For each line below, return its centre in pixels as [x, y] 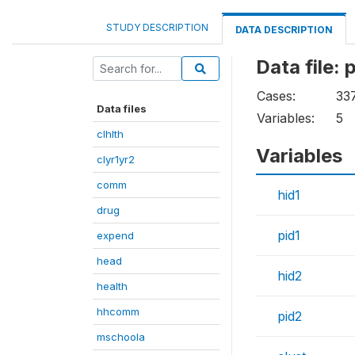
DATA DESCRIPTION [284, 30]
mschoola [121, 337]
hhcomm [118, 311]
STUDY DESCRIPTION [157, 27]
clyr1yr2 [116, 159]
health [112, 286]
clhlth [110, 134]
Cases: [276, 96]
